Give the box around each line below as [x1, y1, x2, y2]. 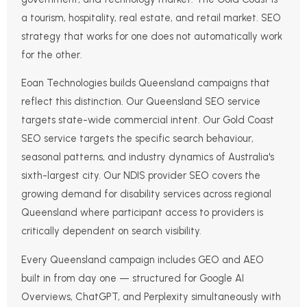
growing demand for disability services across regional [21, 188, 272, 201]
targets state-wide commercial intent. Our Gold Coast [21, 114, 275, 127]
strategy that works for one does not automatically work [21, 29, 283, 42]
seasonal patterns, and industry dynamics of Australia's [21, 151, 275, 164]
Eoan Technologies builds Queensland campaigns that [21, 77, 271, 90]
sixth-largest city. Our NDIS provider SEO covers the [21, 169, 261, 182]
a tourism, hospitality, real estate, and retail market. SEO [21, 11, 282, 24]
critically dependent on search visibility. [21, 225, 202, 238]
